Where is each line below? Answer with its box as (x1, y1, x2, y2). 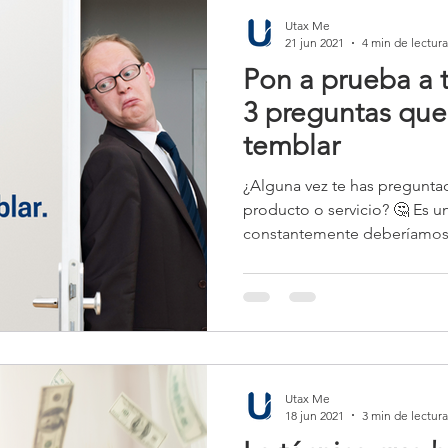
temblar (243, 129, 340, 162)
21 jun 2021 (285, 35, 344, 50)
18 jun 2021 (285, 407, 344, 423)
